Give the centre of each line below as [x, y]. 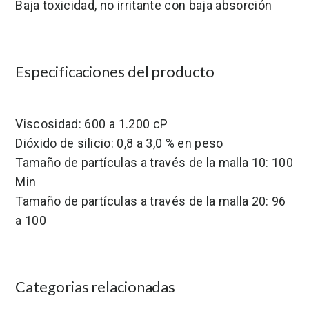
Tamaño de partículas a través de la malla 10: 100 [154, 162]
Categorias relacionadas [96, 287]
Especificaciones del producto [115, 71]
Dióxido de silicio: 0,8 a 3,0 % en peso [119, 143]
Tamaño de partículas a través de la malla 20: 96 [151, 201]
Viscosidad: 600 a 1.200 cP [92, 124]
